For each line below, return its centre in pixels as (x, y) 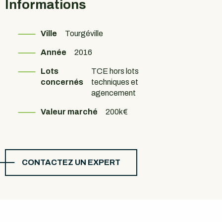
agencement (113, 93)
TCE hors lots (115, 71)
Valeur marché (69, 112)
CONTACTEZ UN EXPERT (71, 162)
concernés (62, 82)
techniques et (115, 82)
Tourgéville (84, 33)
